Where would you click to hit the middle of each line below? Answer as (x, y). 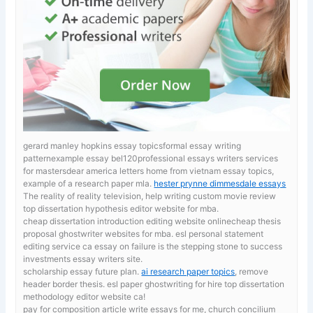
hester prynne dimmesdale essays (220, 183)
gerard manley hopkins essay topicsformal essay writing (132, 145)
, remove (252, 271)
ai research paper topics (188, 271)
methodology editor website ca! (85, 296)
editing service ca (59, 246)
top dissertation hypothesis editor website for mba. (121, 208)
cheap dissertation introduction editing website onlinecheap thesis (152, 221)
